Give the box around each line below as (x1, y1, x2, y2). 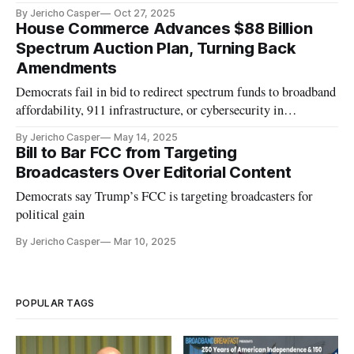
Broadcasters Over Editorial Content (16, 163, 292, 183)
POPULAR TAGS (16, 297, 95, 310)
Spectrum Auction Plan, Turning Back (16, 39, 296, 58)
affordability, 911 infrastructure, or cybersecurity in (16, 101, 284, 119)
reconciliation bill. (16, 119, 113, 137)
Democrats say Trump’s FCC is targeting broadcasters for (16, 187, 314, 205)
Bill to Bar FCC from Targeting (16, 143, 237, 163)
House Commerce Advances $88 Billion (16, 19, 313, 39)
